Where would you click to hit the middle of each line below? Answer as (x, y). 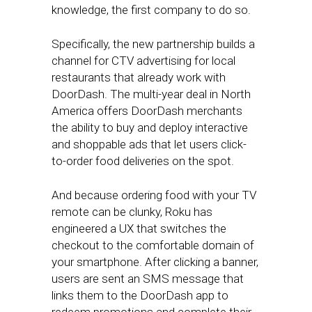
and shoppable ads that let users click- (149, 144)
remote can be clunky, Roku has (132, 212)
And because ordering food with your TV (154, 195)
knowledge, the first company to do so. (151, 10)
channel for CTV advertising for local (143, 61)
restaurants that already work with (139, 77)
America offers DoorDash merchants (147, 111)
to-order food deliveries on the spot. (143, 161)
